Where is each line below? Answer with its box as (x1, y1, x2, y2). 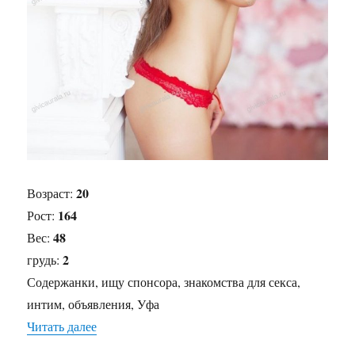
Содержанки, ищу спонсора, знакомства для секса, (27, 273, 301, 291)
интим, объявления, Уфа (27, 296, 160, 313)
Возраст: (27, 185, 77, 202)
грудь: (27, 251, 63, 269)
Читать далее (27, 318, 97, 335)
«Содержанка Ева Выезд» (97, 318, 237, 335)
